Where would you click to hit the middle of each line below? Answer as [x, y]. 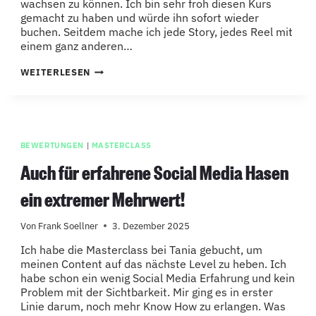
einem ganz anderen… [76, 45]
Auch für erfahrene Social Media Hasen [154, 172]
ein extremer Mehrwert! [102, 199]
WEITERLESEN [55, 72]
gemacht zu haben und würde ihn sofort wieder [139, 17]
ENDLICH [111, 68]
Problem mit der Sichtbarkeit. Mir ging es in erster [146, 292]
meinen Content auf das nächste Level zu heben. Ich [153, 263]
